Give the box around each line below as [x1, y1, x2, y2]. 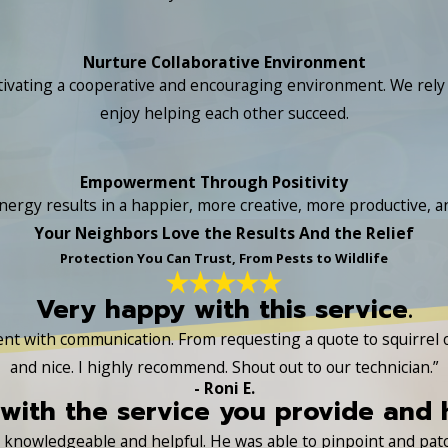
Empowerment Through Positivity [79, 171, 348, 194]
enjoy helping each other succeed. [99, 101, 349, 124]
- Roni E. [193, 376, 255, 399]
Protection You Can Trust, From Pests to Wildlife [60, 249, 388, 268]
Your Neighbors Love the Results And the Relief [34, 222, 414, 245]
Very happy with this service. [35, 289, 413, 329]
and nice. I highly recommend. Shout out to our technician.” [10, 355, 438, 378]
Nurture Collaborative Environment [82, 50, 366, 73]
